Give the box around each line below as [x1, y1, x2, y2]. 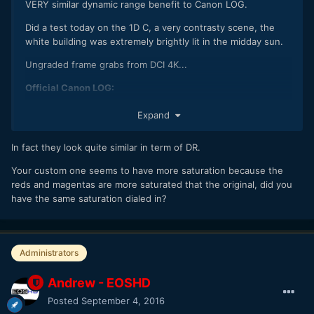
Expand [137, 109, 175, 121]
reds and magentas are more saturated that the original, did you [11, 178, 292, 190]
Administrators [20, 247, 78, 259]
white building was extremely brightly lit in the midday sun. [25, 36, 283, 48]
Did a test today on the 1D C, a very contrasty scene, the [25, 22, 275, 34]
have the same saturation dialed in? [11, 192, 167, 204]
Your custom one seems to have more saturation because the [11, 164, 283, 176]
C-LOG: [25, 254, 58, 266]
